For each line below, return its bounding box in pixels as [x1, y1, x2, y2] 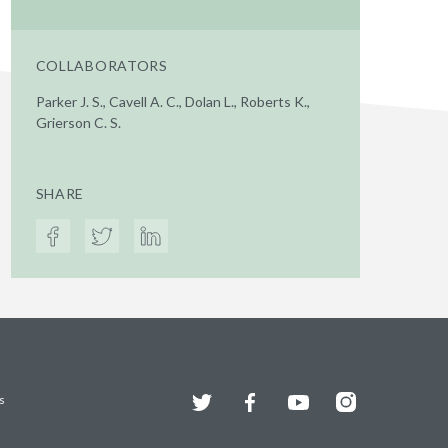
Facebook [235, 389, 295, 406]
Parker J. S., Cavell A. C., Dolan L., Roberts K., [35, 93, 310, 110]
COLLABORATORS [35, 57, 168, 74]
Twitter [187, 389, 235, 406]
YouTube [283, 389, 340, 406]
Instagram [331, 389, 395, 406]
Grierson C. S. [35, 114, 121, 131]
